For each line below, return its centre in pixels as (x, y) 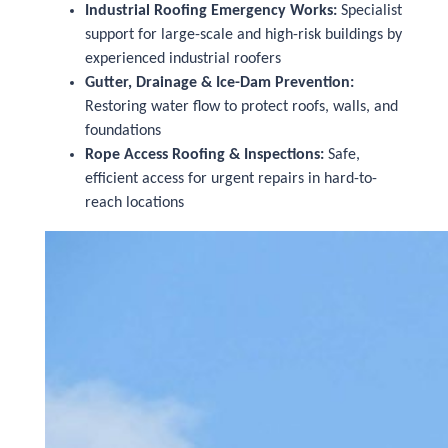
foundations (123, 131)
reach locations (134, 203)
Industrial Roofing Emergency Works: (211, 11)
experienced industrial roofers (183, 59)
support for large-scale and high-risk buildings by (243, 35)
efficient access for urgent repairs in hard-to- (231, 179)
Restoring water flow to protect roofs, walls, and (241, 107)
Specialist (369, 11)
